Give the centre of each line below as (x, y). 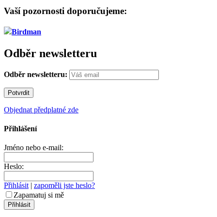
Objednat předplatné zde (41, 109)
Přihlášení (20, 128)
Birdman (26, 32)
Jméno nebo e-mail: (34, 148)
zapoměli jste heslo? (64, 186)
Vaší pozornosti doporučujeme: (65, 11)
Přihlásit (16, 186)
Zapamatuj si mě (39, 195)
